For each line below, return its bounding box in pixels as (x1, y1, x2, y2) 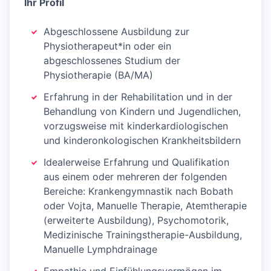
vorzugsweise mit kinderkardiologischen (44, 120, 228, 132)
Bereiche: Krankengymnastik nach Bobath (44, 185, 233, 198)
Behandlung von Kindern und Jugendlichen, (44, 105, 241, 118)
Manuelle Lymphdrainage (44, 243, 157, 256)
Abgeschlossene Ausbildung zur (44, 25, 189, 38)
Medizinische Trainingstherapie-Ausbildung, (44, 229, 242, 241)
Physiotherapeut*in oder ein (44, 40, 171, 53)
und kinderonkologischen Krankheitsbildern (44, 134, 241, 147)
